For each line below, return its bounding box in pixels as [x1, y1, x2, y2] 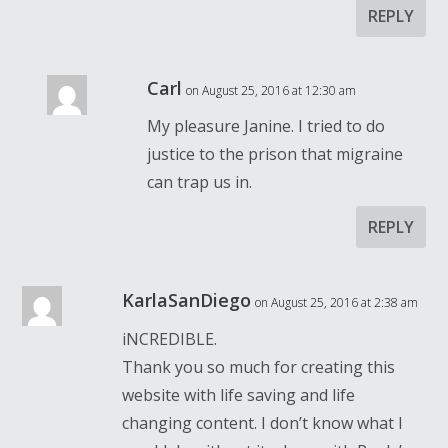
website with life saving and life [122, 383, 356, 406]
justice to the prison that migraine [147, 142, 404, 165]
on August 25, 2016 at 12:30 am [186, 81, 357, 99]
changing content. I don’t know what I [122, 411, 404, 434]
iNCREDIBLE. [122, 327, 218, 350]
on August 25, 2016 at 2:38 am [255, 293, 419, 311]
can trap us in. [147, 170, 253, 193]
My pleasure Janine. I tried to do [147, 114, 386, 137]
